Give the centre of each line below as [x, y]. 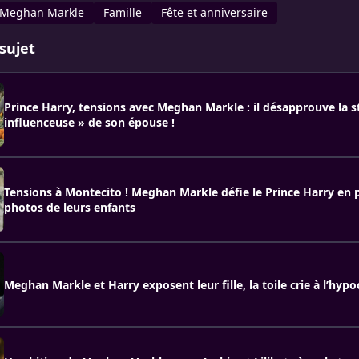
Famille [123, 12]
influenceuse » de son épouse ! [89, 122]
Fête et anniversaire [214, 12]
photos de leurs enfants [70, 207]
